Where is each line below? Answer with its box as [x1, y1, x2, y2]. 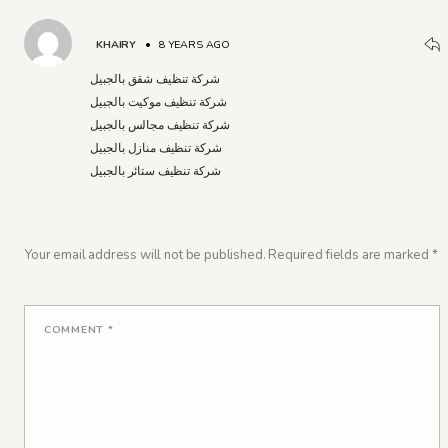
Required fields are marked [268, 245, 432, 264]
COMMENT [44, 321, 108, 337]
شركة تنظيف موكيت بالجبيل [89, 93, 228, 110]
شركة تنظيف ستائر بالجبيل [89, 162, 222, 179]
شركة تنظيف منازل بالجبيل [89, 139, 223, 156]
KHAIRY [96, 37, 137, 53]
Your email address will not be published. [24, 245, 266, 264]
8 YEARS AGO [158, 37, 231, 53]
